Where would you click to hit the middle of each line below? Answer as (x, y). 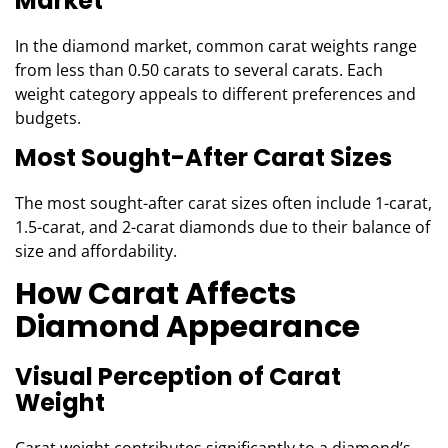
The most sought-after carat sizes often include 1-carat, (223, 203)
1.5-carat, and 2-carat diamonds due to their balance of (222, 227)
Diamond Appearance (187, 327)
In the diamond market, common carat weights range (216, 46)
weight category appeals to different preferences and (215, 94)
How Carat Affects (156, 294)
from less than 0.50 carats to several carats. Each (199, 70)
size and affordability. (96, 251)
